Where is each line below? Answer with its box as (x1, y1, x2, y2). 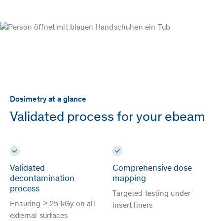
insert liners (112, 201, 153, 210)
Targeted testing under (112, 189, 191, 198)
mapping (112, 174, 146, 184)
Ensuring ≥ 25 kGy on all (10, 200, 95, 208)
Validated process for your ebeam (10, 110, 205, 125)
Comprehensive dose (112, 164, 192, 173)
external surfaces (10, 212, 68, 220)
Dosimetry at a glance (10, 96, 86, 104)
